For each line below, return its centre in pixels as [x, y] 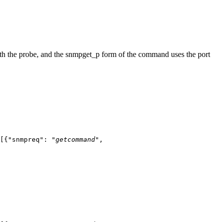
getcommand [75, 139]
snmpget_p [83, 54]
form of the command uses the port [155, 54]
